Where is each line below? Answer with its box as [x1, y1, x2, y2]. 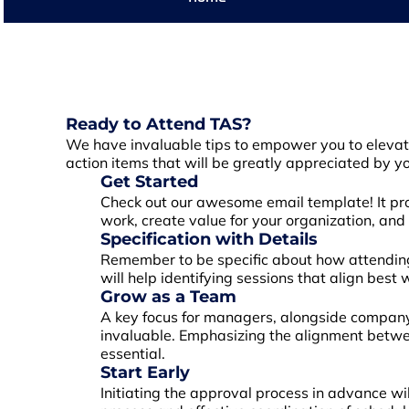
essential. [100, 344, 166, 362]
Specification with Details [100, 229, 319, 249]
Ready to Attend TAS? [65, 114, 252, 134]
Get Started [100, 172, 199, 192]
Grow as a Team [100, 287, 237, 307]
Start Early [100, 362, 191, 383]
